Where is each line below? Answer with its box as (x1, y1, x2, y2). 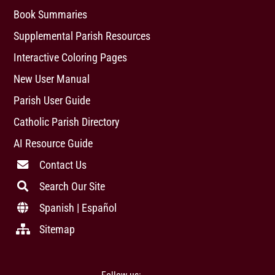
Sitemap (39, 223, 76, 236)
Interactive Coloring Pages (14, 51, 128, 64)
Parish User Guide (14, 94, 91, 107)
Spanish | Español (39, 201, 117, 214)
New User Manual (14, 72, 90, 85)
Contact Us (39, 158, 87, 171)
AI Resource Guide (14, 137, 93, 150)
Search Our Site (39, 180, 106, 193)
